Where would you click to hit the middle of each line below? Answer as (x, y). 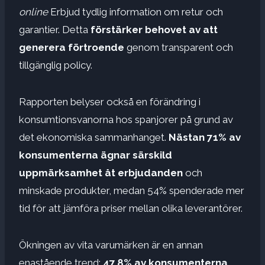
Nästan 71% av (205, 138)
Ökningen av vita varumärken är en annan (111, 245)
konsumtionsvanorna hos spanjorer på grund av (126, 120)
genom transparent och (179, 48)
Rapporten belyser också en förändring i (110, 102)
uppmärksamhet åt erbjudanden (101, 173)
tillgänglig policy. (56, 65)
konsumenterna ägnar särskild (96, 155)
